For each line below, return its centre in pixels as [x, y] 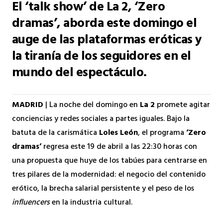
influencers [31, 203]
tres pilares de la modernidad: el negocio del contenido [109, 175]
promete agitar [182, 105]
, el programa [162, 133]
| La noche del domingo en [92, 105]
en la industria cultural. [91, 203]
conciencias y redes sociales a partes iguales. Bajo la [101, 119]
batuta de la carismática [56, 133]
